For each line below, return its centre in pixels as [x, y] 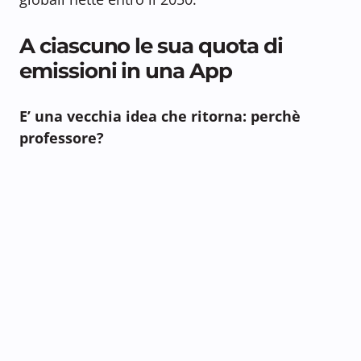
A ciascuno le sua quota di [151, 46]
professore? [62, 138]
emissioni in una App [126, 71]
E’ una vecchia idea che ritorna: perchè [160, 116]
